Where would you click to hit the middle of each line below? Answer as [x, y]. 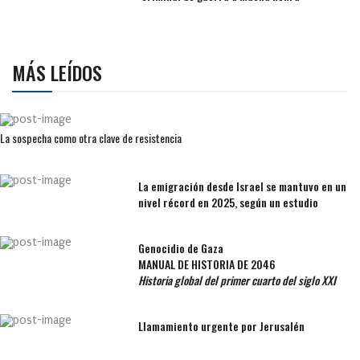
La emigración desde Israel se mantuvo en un [242, 186]
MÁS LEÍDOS [57, 73]
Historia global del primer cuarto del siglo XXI [237, 280]
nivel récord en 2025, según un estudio [228, 202]
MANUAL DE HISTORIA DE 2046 [207, 264]
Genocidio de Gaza [180, 247]
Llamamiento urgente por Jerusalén [221, 325]
